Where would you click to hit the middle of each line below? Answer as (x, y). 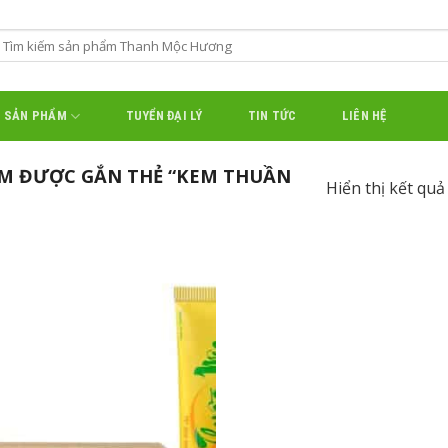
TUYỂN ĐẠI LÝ (164, 115)
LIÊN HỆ (364, 115)
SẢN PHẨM (35, 115)
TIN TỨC (272, 115)
